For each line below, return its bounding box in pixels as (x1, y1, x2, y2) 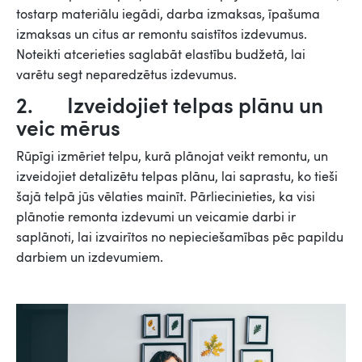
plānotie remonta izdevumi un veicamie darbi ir (16, 207, 296, 225)
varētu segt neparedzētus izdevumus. (16, 65, 237, 83)
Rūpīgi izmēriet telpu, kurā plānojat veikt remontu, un (16, 146, 328, 165)
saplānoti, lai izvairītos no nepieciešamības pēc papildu (16, 227, 343, 246)
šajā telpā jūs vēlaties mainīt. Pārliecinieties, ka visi (16, 187, 315, 205)
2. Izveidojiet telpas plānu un (16, 89, 323, 119)
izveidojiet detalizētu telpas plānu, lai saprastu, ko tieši (16, 166, 338, 185)
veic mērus (16, 112, 120, 141)
